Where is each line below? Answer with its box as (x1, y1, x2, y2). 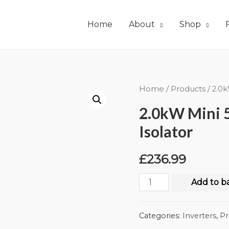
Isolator (139, 122, 193, 141)
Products (171, 84, 205, 94)
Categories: (139, 211, 182, 221)
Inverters (182, 211, 216, 221)
